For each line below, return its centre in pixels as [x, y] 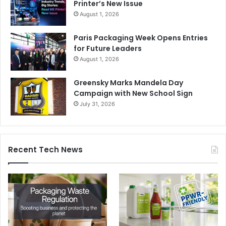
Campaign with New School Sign [133, 94]
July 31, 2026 [97, 104]
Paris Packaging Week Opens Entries [141, 38]
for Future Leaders [108, 49]
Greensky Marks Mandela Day [128, 83]
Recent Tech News [45, 150]
